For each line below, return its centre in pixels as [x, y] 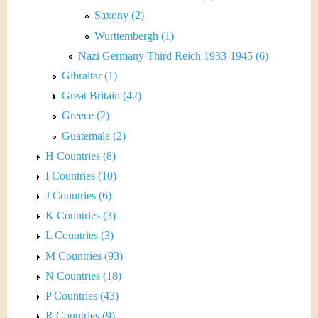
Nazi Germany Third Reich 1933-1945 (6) [173, 55]
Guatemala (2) [94, 136]
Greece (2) [86, 116]
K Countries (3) [81, 216]
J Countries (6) [78, 196]
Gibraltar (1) [89, 75]
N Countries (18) [83, 275]
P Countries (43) [82, 296]
